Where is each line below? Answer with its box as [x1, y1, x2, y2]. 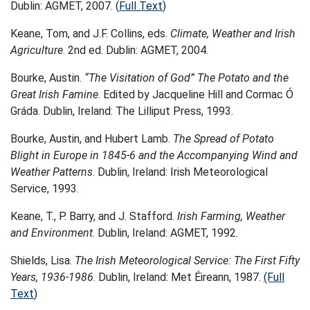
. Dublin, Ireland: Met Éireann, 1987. [93, 271, 264, 284]
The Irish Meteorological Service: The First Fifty [75, 254, 300, 267]
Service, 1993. [10, 182, 79, 195]
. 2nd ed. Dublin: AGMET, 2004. [63, 44, 208, 57]
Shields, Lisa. [10, 254, 75, 267]
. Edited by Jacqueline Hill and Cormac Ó [98, 88, 293, 101]
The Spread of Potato [173, 132, 274, 145]
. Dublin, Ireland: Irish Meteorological [93, 165, 268, 179]
